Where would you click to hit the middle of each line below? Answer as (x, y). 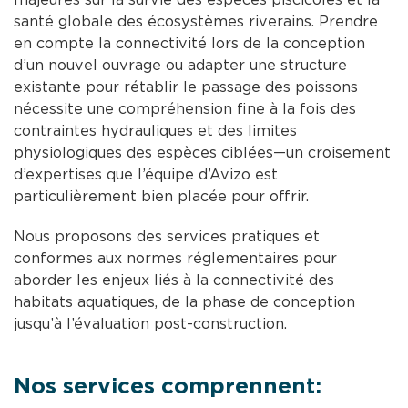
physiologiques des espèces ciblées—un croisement (202, 153)
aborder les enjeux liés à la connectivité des (174, 280)
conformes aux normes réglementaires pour (175, 258)
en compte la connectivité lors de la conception (189, 43)
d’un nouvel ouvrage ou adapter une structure (180, 65)
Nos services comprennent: (168, 386)
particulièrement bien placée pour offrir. (161, 196)
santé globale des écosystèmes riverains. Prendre (196, 21)
